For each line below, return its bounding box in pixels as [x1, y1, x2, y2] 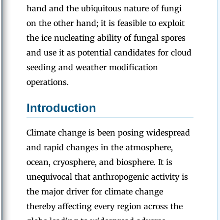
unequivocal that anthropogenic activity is [27, 172, 188, 182]
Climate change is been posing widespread [27, 128, 190, 137]
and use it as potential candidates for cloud [27, 48, 192, 57]
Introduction [27, 101, 96, 114]
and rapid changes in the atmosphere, [27, 142, 173, 152]
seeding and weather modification [27, 62, 158, 72]
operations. [27, 77, 69, 87]
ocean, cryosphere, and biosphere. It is [27, 157, 172, 167]
